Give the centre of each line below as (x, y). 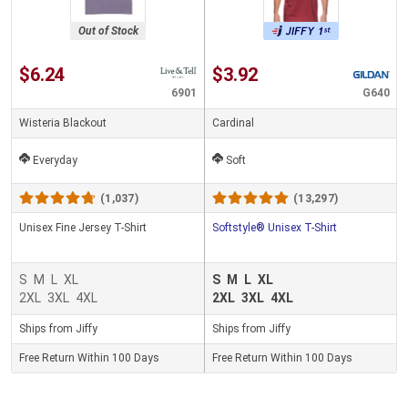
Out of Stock (108, 31)
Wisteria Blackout (63, 123)
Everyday (55, 161)
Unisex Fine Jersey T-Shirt (83, 228)
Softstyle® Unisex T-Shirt (275, 228)
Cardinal (233, 123)
